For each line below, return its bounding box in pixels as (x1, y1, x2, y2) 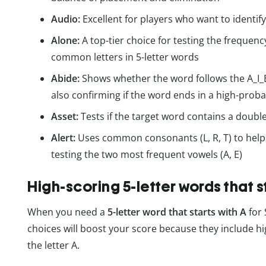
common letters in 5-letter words (51, 50, 199, 64)
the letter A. (27, 239, 80, 252)
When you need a (27, 205, 107, 219)
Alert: (51, 131, 78, 144)
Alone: (51, 33, 82, 47)
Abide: (51, 71, 82, 85)
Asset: (51, 109, 81, 123)
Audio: (51, 12, 83, 26)
